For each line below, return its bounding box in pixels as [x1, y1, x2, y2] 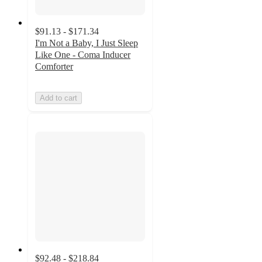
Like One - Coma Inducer [35, 50, 130, 60]
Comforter [35, 61, 73, 72]
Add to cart [40, 94, 77, 103]
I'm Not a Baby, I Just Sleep [35, 38, 138, 49]
